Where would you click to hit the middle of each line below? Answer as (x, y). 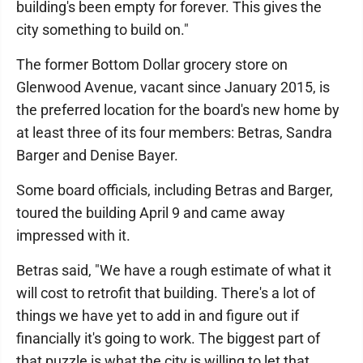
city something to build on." (102, 30)
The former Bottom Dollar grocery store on (152, 64)
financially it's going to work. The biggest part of (168, 338)
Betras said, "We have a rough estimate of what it (174, 270)
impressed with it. (73, 235)
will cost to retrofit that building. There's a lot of (166, 293)
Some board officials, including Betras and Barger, (175, 190)
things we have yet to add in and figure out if (158, 316)
